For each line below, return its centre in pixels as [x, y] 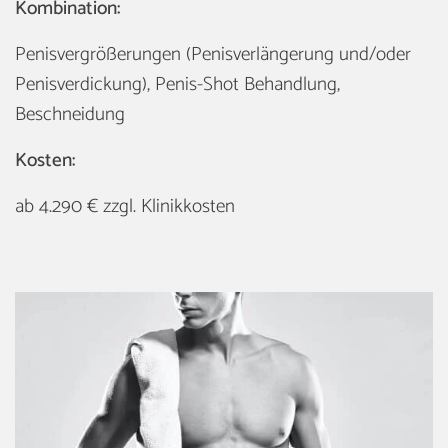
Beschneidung [70, 114]
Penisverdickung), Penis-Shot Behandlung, [177, 84]
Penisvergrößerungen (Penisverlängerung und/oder [213, 54]
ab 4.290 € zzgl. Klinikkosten [125, 206]
